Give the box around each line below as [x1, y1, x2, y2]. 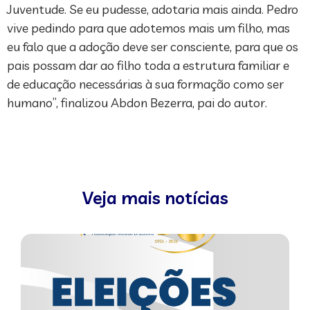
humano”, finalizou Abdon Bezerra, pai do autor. [7, 95, 267, 111]
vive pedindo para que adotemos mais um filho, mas [7, 20, 290, 37]
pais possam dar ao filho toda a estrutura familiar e [7, 57, 289, 74]
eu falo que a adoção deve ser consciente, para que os [7, 39, 298, 55]
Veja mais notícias [82, 187, 228, 209]
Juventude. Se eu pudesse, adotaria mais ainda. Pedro [7, 1, 298, 18]
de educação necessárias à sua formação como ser [7, 76, 284, 93]
